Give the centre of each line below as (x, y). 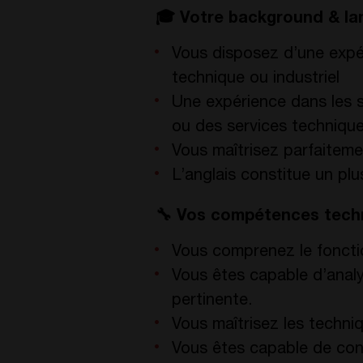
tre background (264, 19)
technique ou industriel (256, 79)
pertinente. (212, 301)
